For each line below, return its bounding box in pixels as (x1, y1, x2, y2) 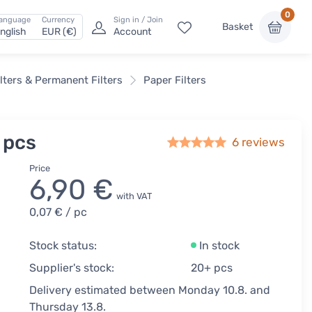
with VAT (116, 191, 153, 201)
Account (114, 26, 151, 38)
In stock (198, 239, 240, 252)
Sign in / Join (114, 15, 163, 25)
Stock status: (29, 239, 97, 252)
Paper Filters (143, 74, 206, 86)
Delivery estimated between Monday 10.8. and (29, 283, 271, 297)
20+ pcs (190, 261, 233, 274)
